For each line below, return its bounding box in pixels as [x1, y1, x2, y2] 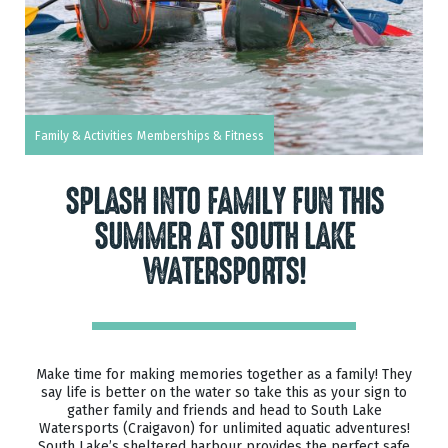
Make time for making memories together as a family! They [36, 364, 412, 385]
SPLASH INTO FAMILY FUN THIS [64, 183, 384, 222]
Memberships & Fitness [137, 127, 264, 145]
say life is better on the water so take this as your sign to [41, 382, 407, 403]
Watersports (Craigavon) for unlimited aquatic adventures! [38, 418, 410, 439]
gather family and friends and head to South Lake [66, 400, 382, 421]
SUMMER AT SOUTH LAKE [93, 218, 355, 257]
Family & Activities [35, 127, 133, 145]
